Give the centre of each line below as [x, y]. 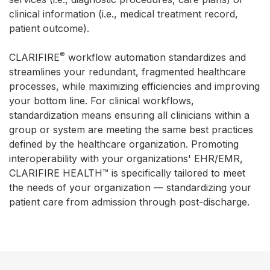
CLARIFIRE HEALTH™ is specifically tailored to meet [127, 173]
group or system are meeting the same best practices [131, 130]
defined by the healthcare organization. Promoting [124, 144]
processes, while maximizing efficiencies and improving [134, 86]
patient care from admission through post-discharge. [129, 202]
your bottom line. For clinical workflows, [102, 101]
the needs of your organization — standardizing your [130, 187]
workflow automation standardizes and [155, 57]
